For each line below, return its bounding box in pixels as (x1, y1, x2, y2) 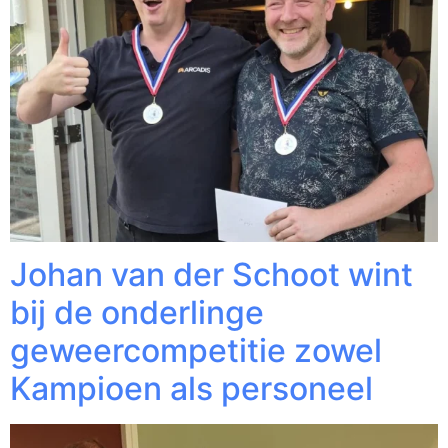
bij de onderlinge (10, 293, 264, 332)
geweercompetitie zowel (10, 331, 382, 370)
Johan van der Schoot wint (10, 255, 413, 294)
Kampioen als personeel (10, 369, 373, 408)
